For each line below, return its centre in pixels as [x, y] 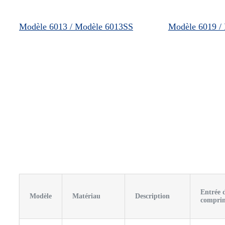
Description [152, 196]
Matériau [86, 196]
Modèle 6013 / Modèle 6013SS [76, 26]
